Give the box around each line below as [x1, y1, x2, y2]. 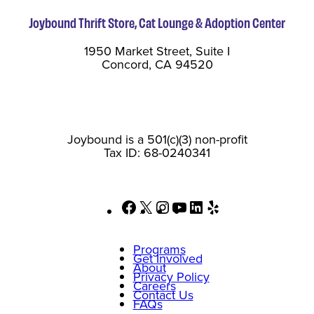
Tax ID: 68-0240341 [104, 144, 210, 163]
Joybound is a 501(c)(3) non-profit [67, 130, 247, 149]
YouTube [187, 196, 233, 214]
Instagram [170, 196, 224, 214]
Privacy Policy [132, 268, 210, 287]
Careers [132, 277, 176, 296]
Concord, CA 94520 [101, 55, 213, 74]
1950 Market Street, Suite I [84, 42, 230, 61]
